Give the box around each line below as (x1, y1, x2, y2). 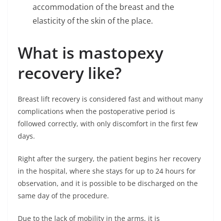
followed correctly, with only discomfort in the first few (18, 119, 198, 128)
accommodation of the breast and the (33, 1, 174, 12)
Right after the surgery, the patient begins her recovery (18, 154, 201, 163)
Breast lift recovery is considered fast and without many (18, 94, 203, 104)
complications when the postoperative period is (18, 107, 175, 116)
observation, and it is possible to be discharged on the (18, 179, 198, 188)
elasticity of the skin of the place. (33, 15, 153, 26)
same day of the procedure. (18, 191, 109, 200)
